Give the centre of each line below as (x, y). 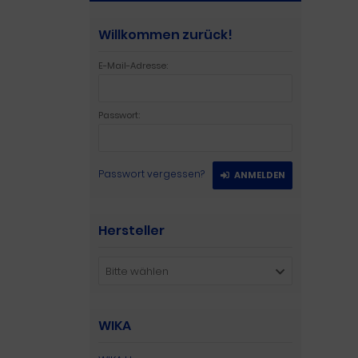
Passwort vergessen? (151, 174)
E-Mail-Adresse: (133, 66)
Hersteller (131, 231)
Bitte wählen (137, 271)
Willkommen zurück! (165, 35)
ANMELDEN (259, 175)
